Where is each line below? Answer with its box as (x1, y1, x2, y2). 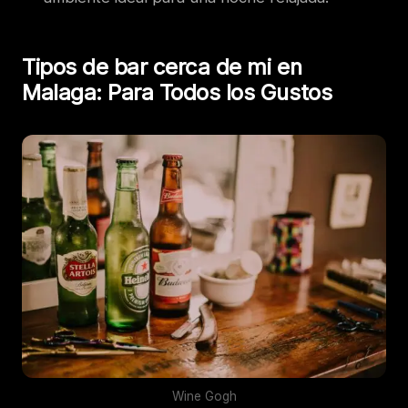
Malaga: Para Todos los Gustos (22, 78, 332, 106)
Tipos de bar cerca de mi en (22, 53, 302, 80)
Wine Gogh (171, 388, 237, 403)
